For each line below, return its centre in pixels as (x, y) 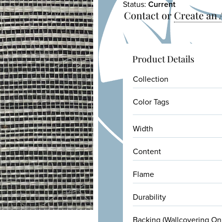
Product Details (164, 59)
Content (147, 151)
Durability (150, 196)
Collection (151, 79)
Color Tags (151, 101)
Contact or (149, 15)
